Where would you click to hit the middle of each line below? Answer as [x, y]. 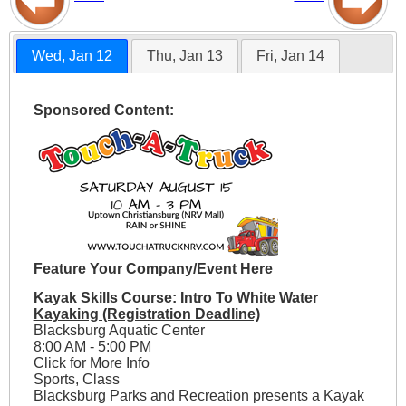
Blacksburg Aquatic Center [119, 331]
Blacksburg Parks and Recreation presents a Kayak [198, 396]
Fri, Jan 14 [290, 56]
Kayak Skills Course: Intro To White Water [175, 298]
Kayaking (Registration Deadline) [146, 314]
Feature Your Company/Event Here [153, 269]
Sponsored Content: [103, 111]
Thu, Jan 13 [184, 56]
